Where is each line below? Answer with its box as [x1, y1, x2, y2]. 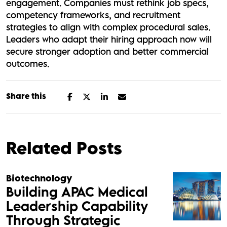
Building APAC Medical [6, 183, 148, 200]
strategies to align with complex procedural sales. [6, 21, 210, 32]
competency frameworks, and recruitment [6, 9, 180, 20]
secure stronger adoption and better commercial [6, 46, 209, 57]
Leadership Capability [6, 197, 148, 214]
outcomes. [6, 58, 49, 69]
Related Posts [6, 137, 122, 158]
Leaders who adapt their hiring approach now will [6, 33, 212, 45]
